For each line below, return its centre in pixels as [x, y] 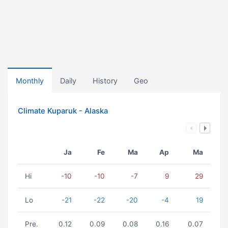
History [105, 81]
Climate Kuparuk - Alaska [63, 111]
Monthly [30, 81]
